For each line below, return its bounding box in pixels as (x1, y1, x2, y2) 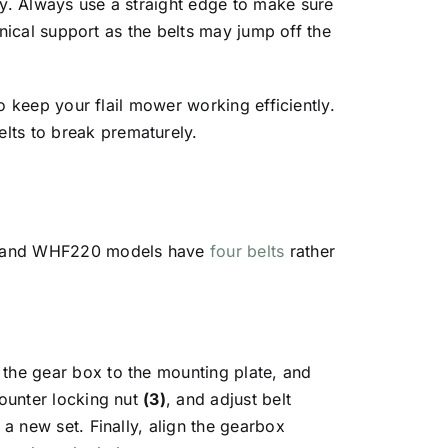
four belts (209, 240, 285, 261)
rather (284, 240, 336, 261)
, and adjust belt (165, 388, 292, 409)
